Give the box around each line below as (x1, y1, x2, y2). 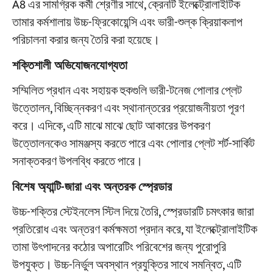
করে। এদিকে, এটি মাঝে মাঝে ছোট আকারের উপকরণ (12, 116, 210, 137)
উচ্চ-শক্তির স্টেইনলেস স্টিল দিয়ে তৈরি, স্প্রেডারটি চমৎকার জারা (12, 202, 254, 222)
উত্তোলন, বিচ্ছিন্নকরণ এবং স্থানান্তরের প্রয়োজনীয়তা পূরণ (12, 99, 244, 119)
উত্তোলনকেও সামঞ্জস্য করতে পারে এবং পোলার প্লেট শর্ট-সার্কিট (12, 134, 255, 155)
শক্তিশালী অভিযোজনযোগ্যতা (12, 55, 127, 76)
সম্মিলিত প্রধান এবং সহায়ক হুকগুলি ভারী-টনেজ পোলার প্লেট (12, 81, 242, 102)
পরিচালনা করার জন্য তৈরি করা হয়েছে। (12, 30, 160, 51)
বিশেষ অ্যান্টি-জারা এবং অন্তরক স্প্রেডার (12, 177, 172, 197)
